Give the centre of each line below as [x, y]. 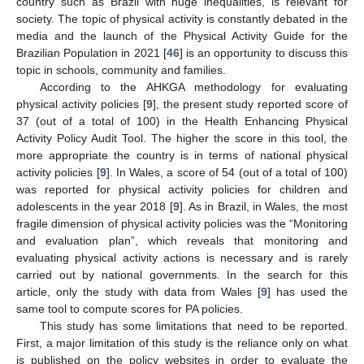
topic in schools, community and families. [121, 70]
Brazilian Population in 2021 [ [91, 53]
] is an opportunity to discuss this [264, 53]
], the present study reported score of [250, 104]
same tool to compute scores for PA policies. [130, 309]
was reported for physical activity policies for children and [182, 190]
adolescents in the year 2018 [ [95, 207]
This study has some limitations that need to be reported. [193, 326]
